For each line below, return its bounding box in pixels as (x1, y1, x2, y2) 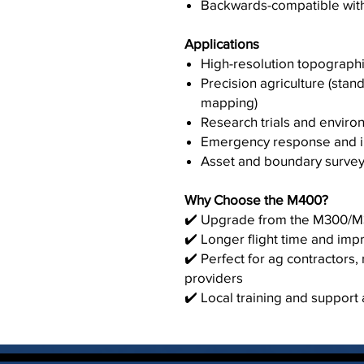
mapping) (201, 94, 258, 110)
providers (184, 270, 243, 285)
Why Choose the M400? (184, 192, 328, 207)
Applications (184, 36, 259, 51)
